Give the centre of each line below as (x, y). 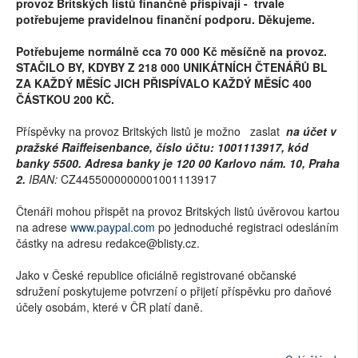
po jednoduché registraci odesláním (247, 227)
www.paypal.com (113, 227)
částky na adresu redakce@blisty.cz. (109, 243)
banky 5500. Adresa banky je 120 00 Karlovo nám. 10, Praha (178, 163)
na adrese (43, 227)
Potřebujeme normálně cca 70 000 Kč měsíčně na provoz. (171, 51)
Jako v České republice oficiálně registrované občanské (156, 274)
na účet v (311, 131)
